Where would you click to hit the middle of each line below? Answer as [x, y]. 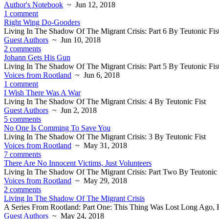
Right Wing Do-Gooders [42, 22]
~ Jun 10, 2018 [75, 40]
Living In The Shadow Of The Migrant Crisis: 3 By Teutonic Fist [105, 137]
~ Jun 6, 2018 [96, 75]
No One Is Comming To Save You [57, 128]
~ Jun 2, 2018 [73, 110]
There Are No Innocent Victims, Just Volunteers [78, 163]
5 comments [22, 119]
